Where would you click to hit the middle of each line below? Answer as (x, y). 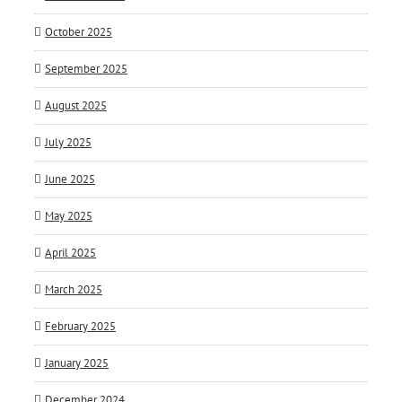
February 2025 (80, 327)
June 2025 (70, 179)
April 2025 (70, 253)
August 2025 (76, 106)
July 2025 (68, 143)
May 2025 (69, 216)
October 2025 (79, 32)
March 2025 (74, 290)
